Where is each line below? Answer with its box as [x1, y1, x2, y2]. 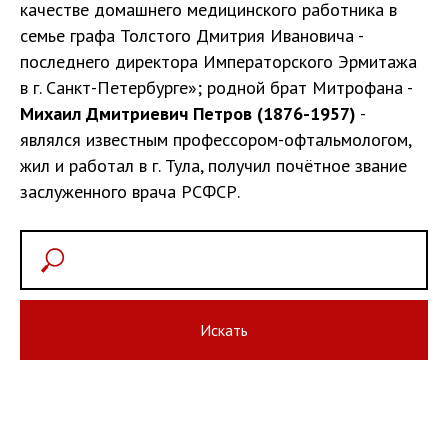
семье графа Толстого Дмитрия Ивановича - [20, 24, 363, 48]
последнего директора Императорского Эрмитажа [20, 50, 417, 74]
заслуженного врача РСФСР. [20, 180, 240, 204]
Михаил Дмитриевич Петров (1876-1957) [20, 102, 356, 126]
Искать [200, 320, 248, 341]
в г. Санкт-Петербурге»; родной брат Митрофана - [20, 76, 412, 100]
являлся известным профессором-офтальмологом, [20, 128, 411, 152]
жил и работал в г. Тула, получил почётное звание [20, 154, 407, 178]
